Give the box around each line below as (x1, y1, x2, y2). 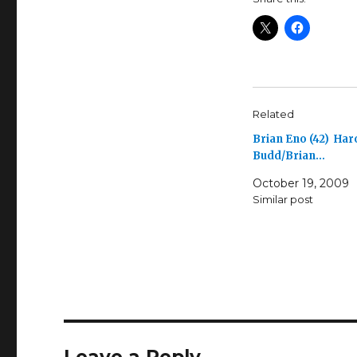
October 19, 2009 (252, 176, 349, 191)
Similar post (252, 193, 313, 206)
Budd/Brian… (252, 149, 325, 163)
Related (252, 108, 294, 121)
